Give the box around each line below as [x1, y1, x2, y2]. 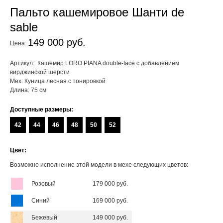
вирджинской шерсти [10, 68, 70, 76]
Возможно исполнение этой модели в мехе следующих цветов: [10, 161, 188, 168]
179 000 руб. [93, 180, 128, 187]
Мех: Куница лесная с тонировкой [10, 77, 106, 85]
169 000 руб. [93, 197, 128, 204]
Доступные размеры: [10, 106, 73, 113]
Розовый [31, 180, 56, 187]
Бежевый [31, 214, 57, 221]
